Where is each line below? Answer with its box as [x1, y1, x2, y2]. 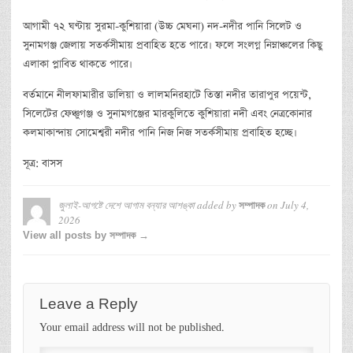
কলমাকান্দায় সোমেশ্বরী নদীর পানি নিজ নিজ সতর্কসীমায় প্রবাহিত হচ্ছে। [23, 124, 297, 140]
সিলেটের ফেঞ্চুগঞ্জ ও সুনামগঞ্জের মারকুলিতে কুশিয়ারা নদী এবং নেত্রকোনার [23, 106, 312, 121]
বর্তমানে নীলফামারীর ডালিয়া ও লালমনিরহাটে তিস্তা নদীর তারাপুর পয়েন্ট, [23, 87, 311, 102]
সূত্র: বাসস [23, 155, 62, 171]
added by [195, 197, 239, 212]
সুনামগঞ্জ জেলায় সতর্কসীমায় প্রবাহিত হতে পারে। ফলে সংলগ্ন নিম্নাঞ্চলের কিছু [23, 37, 322, 53]
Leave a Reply [39, 295, 138, 312]
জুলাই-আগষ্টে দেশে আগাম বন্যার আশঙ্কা [58, 197, 195, 212]
